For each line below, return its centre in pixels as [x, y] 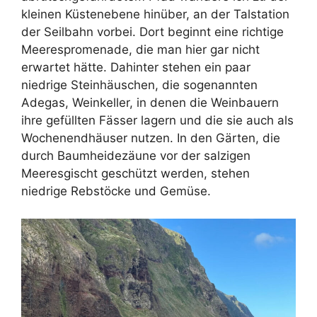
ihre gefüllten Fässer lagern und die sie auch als [157, 121]
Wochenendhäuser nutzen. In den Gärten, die [151, 138]
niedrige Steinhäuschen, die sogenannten [139, 85]
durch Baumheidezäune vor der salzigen [136, 156]
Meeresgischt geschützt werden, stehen [136, 174]
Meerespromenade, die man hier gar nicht [140, 50]
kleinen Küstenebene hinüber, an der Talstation [155, 15]
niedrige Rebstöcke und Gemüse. [116, 191]
